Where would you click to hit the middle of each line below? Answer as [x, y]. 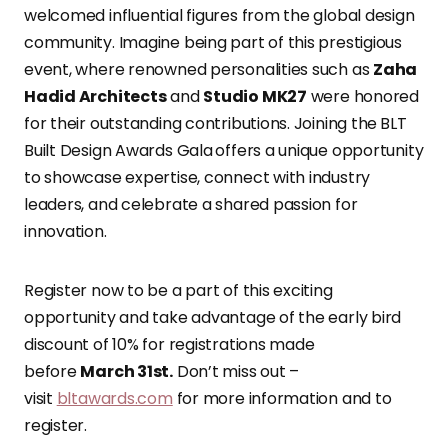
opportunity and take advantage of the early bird [213, 317]
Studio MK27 [255, 96]
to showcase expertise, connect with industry [197, 177]
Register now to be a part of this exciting [178, 290]
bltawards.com [114, 398]
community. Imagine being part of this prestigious [213, 42]
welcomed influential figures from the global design [219, 15]
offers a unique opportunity [319, 150]
